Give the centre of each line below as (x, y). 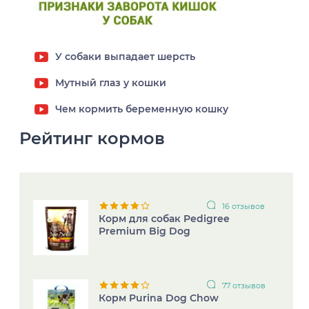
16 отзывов (244, 206)
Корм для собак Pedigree (165, 218)
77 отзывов (244, 285)
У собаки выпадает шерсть (125, 56)
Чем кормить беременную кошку (141, 109)
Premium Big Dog (145, 231)
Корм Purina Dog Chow (159, 298)
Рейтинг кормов (92, 138)
